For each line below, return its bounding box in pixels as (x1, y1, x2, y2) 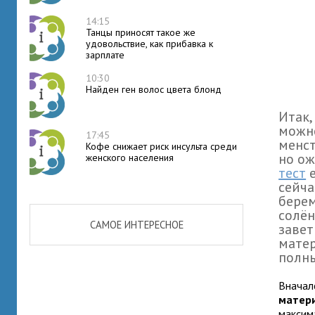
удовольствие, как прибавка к (86, 37, 213, 50)
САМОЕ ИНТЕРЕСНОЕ (89, 218, 184, 231)
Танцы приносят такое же (86, 26, 195, 39)
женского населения (86, 151, 174, 164)
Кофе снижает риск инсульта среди (86, 140, 237, 153)
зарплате (86, 49, 124, 61)
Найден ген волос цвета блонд (86, 83, 221, 96)
